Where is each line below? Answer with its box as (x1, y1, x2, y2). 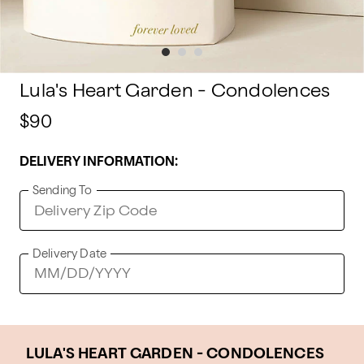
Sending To (32, 185, 93, 196)
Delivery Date (32, 249, 106, 259)
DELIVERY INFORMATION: (19, 156, 178, 168)
